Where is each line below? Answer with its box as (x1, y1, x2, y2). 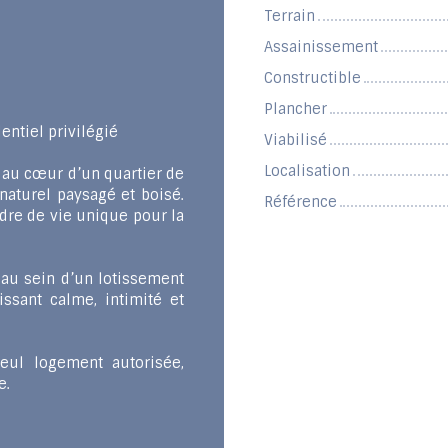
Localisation (264, 162, 350, 181)
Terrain (264, 7, 315, 26)
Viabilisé (264, 131, 327, 150)
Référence (264, 193, 337, 212)
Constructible (264, 69, 361, 88)
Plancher (264, 100, 327, 119)
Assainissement (264, 38, 378, 57)
